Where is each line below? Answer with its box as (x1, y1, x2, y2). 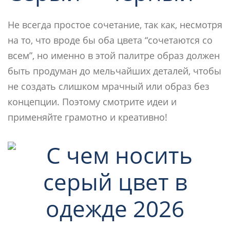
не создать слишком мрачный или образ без (8, 80, 209, 92)
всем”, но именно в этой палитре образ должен (8, 49, 220, 62)
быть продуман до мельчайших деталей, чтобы (8, 64, 221, 77)
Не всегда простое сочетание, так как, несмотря (8, 18, 222, 31)
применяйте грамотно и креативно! (8, 110, 167, 123)
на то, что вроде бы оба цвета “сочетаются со (8, 33, 213, 46)
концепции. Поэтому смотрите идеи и (8, 95, 177, 108)
